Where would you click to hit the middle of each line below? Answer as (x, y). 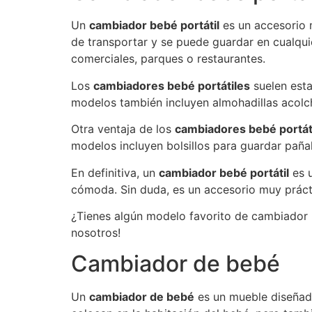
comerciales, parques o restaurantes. (168, 59)
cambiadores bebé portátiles (172, 85)
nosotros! (96, 232)
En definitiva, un (115, 172)
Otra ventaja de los (123, 129)
